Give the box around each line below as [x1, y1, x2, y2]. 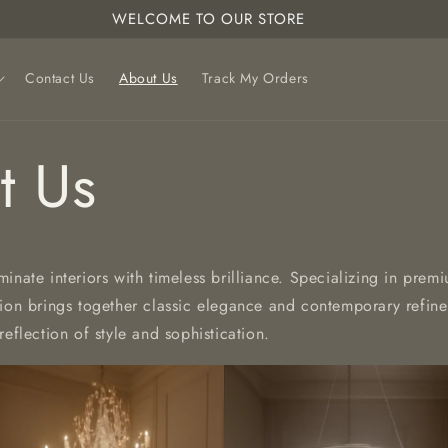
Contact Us [24, 67, 95, 88]
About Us [118, 67, 178, 88]
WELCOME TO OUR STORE [111, 8, 305, 30]
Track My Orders [201, 67, 309, 88]
